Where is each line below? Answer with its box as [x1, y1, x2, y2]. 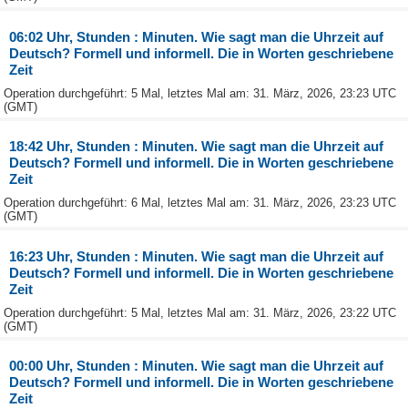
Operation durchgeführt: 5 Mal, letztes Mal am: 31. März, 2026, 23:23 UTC [4, 86, 396, 100]
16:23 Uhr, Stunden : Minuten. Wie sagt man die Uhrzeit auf [9, 248, 384, 264]
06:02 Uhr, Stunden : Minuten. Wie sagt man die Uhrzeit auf [9, 28, 384, 45]
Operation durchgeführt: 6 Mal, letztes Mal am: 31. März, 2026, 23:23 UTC [4, 196, 396, 210]
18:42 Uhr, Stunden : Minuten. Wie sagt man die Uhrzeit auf [9, 138, 384, 155]
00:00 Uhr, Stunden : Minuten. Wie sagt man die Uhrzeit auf [9, 358, 384, 374]
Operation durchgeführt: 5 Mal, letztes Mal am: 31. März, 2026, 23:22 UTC [4, 305, 396, 320]
